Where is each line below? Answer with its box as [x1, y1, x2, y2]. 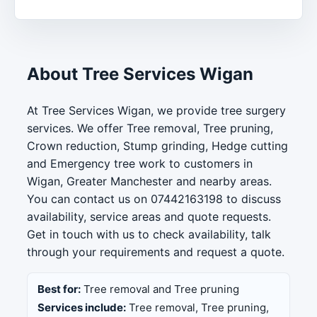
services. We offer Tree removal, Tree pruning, [27, 120, 273, 135]
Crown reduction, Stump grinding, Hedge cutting [27, 138, 288, 153]
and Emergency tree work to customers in [27, 156, 253, 171]
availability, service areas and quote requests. [27, 209, 271, 224]
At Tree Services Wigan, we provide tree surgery [27, 103, 286, 117]
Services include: [38, 300, 126, 314]
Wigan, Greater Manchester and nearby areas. [27, 173, 272, 188]
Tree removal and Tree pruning [81, 282, 239, 296]
